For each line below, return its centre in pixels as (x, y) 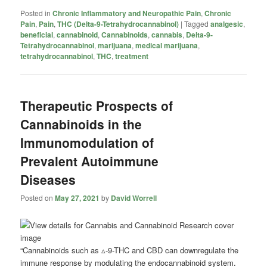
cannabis (167, 35)
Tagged (197, 24)
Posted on (38, 197)
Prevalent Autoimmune (90, 161)
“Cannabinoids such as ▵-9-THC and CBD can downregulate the (130, 250)
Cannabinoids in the (81, 124)
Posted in (36, 13)
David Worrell (134, 198)
